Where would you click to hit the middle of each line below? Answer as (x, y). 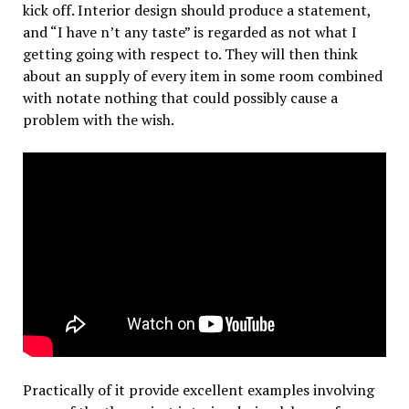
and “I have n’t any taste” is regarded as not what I (189, 32)
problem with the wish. (98, 120)
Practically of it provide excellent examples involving (198, 390)
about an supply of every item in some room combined (202, 76)
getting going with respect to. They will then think (190, 54)
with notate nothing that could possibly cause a (180, 98)
